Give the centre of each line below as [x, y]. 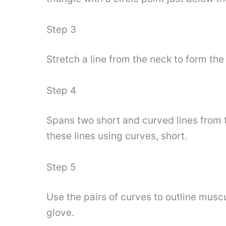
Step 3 [61, 29]
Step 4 [61, 90]
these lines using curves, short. [117, 136]
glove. [60, 213]
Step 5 [61, 167]
